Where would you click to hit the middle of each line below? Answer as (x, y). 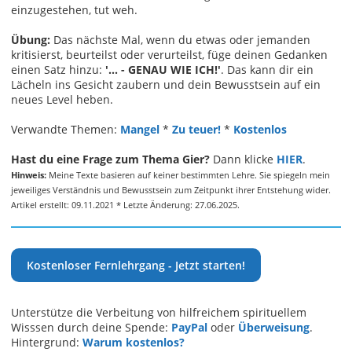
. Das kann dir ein (267, 69)
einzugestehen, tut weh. (74, 9)
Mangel (140, 129)
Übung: (31, 39)
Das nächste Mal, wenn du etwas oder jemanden (180, 39)
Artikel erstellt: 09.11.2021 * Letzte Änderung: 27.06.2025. (125, 204)
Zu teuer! (196, 129)
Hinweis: (29, 174)
